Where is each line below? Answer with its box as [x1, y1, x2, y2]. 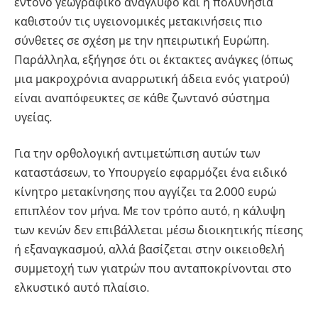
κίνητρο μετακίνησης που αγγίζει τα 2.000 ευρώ [14, 185, 276, 199]
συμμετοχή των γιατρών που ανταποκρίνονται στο [14, 262, 292, 276]
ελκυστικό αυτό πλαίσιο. [14, 281, 149, 295]
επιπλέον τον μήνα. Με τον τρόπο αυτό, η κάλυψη [14, 204, 285, 219]
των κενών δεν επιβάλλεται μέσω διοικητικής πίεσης [14, 224, 303, 238]
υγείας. [14, 110, 52, 124]
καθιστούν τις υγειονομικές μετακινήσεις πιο [14, 14, 263, 28]
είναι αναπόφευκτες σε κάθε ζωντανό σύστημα [14, 91, 270, 105]
